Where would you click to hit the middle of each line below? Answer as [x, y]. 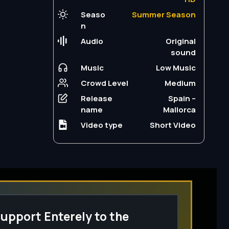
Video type [101, 125]
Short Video [173, 125]
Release [96, 99]
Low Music [176, 68]
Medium [180, 83]
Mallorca [179, 110]
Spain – [182, 99]
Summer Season [164, 15]
